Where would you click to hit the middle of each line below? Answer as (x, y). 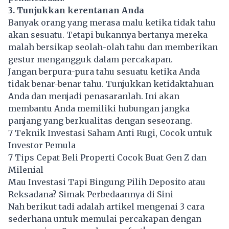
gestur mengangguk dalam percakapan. (91, 60)
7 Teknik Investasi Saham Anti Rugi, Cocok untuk (110, 133)
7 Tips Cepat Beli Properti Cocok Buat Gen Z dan (107, 158)
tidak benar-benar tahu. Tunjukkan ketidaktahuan (111, 84)
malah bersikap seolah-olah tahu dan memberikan (113, 47)
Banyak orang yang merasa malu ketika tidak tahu (112, 23)
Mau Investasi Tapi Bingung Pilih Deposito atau (107, 182)
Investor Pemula (42, 145)
